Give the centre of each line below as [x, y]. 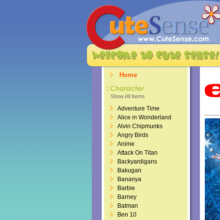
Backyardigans [137, 162]
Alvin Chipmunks [140, 126]
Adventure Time [138, 109]
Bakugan [129, 170]
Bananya [129, 179]
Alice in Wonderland [144, 117]
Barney [127, 197]
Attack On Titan [137, 153]
